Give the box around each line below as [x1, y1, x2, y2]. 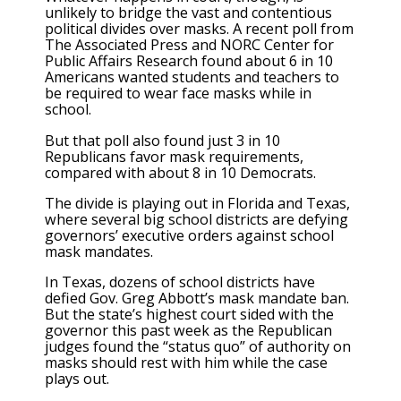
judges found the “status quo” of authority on [45, 337, 351, 357]
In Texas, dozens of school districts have [45, 272, 315, 293]
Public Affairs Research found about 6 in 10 [45, 51, 333, 72]
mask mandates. [45, 241, 153, 261]
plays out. [45, 369, 109, 389]
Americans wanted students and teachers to [45, 67, 339, 88]
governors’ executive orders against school [45, 225, 334, 245]
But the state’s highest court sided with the [45, 304, 334, 325]
